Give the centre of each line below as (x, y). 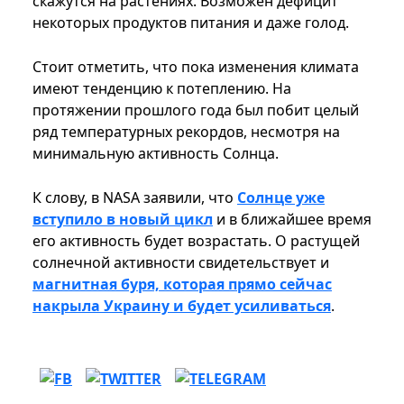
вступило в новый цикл (123, 220)
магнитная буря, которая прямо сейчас (182, 285)
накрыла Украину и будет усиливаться (182, 306)
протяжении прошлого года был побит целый (196, 110)
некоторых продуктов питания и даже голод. (191, 23)
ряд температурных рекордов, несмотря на (186, 132)
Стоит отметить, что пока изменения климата (196, 67)
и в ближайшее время (292, 220)
